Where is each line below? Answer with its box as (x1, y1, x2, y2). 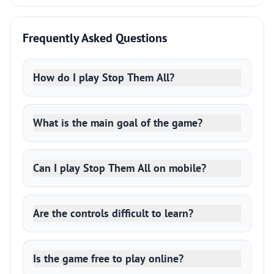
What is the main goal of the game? (33, 116, 202, 130)
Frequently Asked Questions (23, 30, 167, 46)
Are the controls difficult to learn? (33, 206, 193, 220)
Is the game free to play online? (33, 251, 183, 265)
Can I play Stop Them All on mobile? (33, 161, 206, 175)
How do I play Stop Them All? (33, 70, 174, 84)
